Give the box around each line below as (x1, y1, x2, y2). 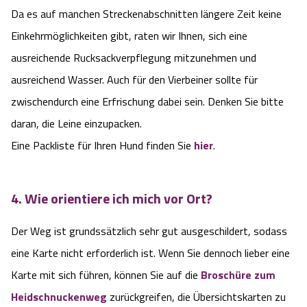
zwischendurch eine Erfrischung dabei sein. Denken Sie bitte (11, 93, 284, 110)
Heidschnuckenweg (11, 288, 107, 305)
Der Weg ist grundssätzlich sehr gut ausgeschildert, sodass (11, 222, 287, 239)
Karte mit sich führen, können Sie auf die (11, 266, 201, 283)
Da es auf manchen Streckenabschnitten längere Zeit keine (11, 5, 282, 22)
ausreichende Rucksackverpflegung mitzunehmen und (11, 49, 256, 66)
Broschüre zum (201, 266, 275, 283)
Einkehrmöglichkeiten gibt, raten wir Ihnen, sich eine (11, 27, 247, 44)
